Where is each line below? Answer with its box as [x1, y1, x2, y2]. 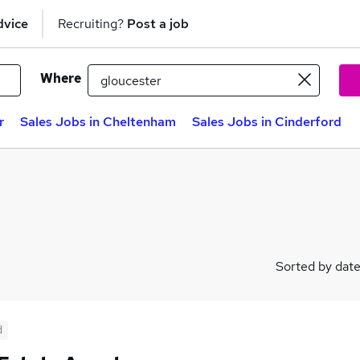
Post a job [127, 14, 189, 32]
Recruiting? [58, 14, 127, 32]
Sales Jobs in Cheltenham [20, 113, 176, 130]
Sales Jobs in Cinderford [192, 113, 342, 130]
